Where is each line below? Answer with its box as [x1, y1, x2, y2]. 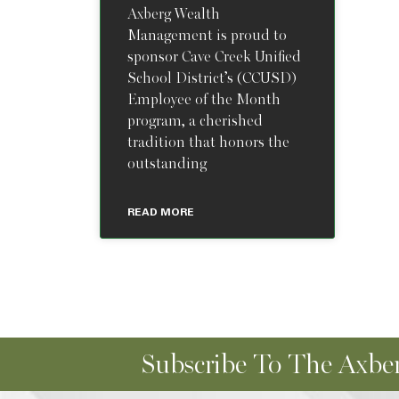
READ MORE [127, 205, 194, 218]
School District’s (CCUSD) [127, 69, 297, 87]
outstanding [127, 155, 207, 173]
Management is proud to [127, 27, 287, 45]
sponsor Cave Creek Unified [127, 48, 301, 66]
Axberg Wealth [127, 5, 220, 23]
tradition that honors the [127, 134, 289, 151]
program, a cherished [127, 112, 263, 130]
